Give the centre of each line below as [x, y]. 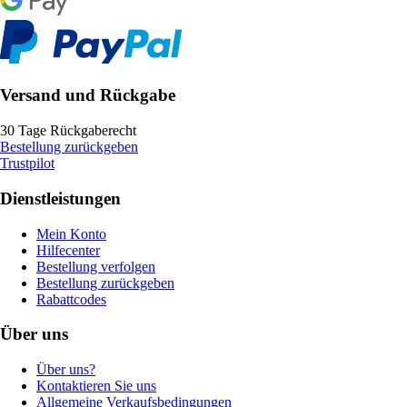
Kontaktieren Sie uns [96, 386]
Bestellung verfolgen [96, 266]
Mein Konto [71, 233]
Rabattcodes [71, 299]
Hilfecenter [68, 250]
